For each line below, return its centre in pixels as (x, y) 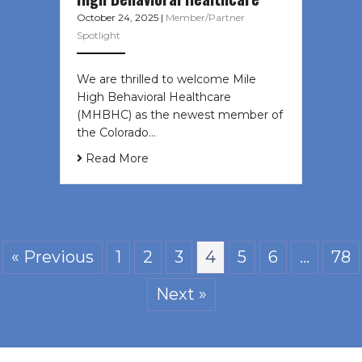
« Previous (53, 257)
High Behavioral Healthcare (154, 97)
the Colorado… (116, 133)
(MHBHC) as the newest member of (180, 115)
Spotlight (99, 36)
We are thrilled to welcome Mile (166, 80)
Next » (181, 295)
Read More (116, 159)
